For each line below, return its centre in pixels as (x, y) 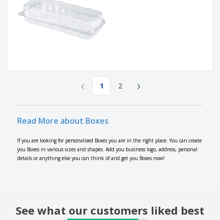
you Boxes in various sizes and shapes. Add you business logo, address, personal (107, 150)
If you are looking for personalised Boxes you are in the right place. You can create (110, 141)
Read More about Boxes (63, 121)
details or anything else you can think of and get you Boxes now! (91, 158)
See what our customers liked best (110, 210)
